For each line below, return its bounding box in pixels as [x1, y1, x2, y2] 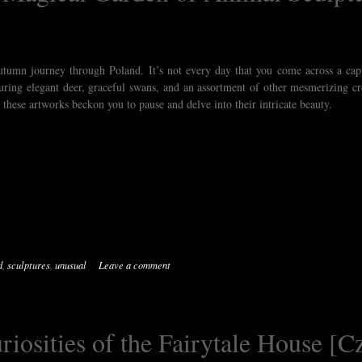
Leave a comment [99, 258, 170, 271]
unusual [55, 258, 86, 271]
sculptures [7, 258, 50, 271]
